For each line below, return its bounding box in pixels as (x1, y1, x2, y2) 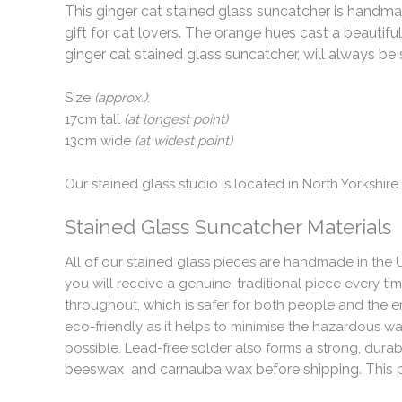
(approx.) (94, 89, 147, 106)
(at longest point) (124, 110, 228, 127)
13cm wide (65, 132, 135, 149)
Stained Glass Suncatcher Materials (65, 214, 391, 239)
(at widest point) (135, 132, 232, 149)
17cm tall (65, 110, 124, 127)
